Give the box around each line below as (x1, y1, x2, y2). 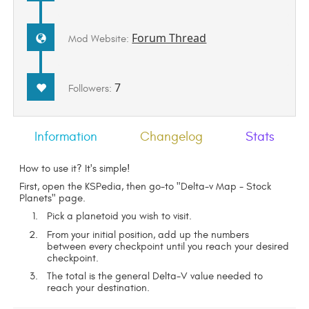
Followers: (68, 83, 115, 95)
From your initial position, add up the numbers (47, 228, 250, 241)
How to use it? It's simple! (19, 162, 131, 175)
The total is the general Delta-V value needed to (47, 270, 263, 283)
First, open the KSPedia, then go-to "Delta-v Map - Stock (19, 181, 272, 193)
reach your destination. (47, 282, 150, 295)
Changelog (139, 128, 203, 144)
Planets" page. (19, 192, 86, 205)
